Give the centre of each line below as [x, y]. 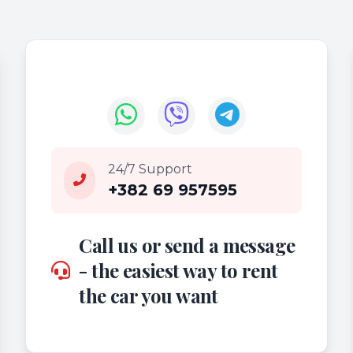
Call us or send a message [187, 245]
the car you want [149, 295]
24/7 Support [150, 169]
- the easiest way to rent [178, 270]
